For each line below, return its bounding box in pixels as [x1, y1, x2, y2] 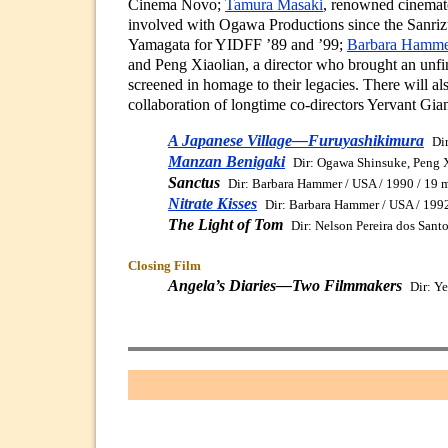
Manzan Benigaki [168, 153, 285, 171]
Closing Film [128, 258, 201, 274]
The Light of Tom [168, 216, 283, 234]
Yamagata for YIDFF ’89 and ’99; [128, 36, 347, 54]
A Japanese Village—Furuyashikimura [168, 132, 424, 150]
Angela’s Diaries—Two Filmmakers [168, 277, 402, 295]
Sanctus [168, 174, 220, 192]
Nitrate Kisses [168, 195, 257, 213]
